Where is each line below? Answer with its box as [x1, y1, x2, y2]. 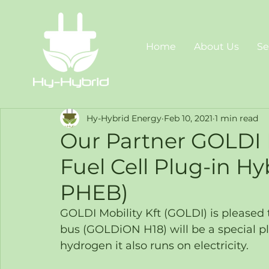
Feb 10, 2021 [164, 112, 213, 124]
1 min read [215, 112, 258, 124]
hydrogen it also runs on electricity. [60, 239, 249, 252]
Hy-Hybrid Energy [86, 112, 162, 124]
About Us [194, 41, 239, 52]
